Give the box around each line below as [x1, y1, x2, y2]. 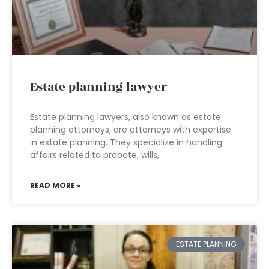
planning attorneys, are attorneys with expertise [30, 124, 231, 136]
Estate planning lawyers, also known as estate [30, 111, 221, 123]
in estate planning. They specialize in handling [30, 136, 222, 148]
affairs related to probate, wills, [30, 149, 159, 161]
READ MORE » [30, 180, 81, 190]
